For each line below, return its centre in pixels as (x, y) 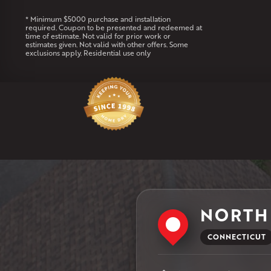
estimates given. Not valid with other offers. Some (106, 45)
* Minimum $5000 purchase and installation (98, 19)
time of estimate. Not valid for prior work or (98, 36)
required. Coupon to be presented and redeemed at (113, 28)
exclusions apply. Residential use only (88, 53)
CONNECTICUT (237, 237)
